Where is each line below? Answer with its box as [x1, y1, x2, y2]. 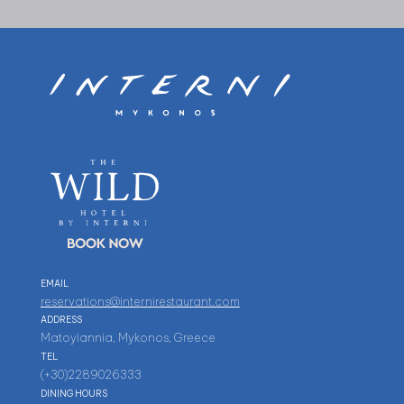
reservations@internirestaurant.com [40, 293, 240, 308]
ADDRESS [40, 314, 82, 326]
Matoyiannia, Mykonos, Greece [40, 330, 216, 345]
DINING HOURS [40, 387, 107, 399]
